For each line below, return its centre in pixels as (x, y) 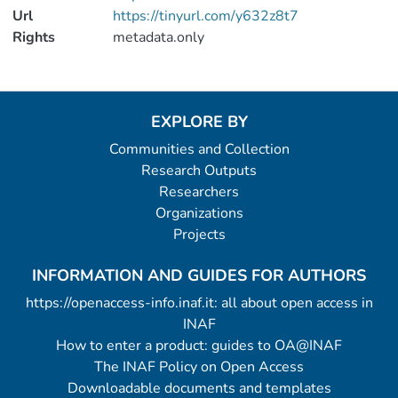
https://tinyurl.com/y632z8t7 (205, 16)
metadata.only (158, 37)
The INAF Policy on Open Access (199, 367)
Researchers (199, 192)
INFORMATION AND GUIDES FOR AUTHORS (199, 275)
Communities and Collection (199, 149)
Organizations (199, 213)
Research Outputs (199, 171)
